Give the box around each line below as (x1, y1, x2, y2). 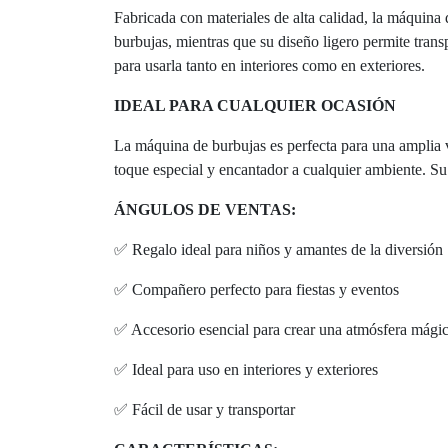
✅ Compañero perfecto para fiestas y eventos (114, 280, 399, 298)
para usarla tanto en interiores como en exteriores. (114, 56, 425, 74)
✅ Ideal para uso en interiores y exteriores (114, 360, 378, 378)
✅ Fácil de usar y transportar (114, 400, 295, 418)
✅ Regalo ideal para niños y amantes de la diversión (114, 240, 443, 258)
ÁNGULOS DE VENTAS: (114, 200, 296, 218)
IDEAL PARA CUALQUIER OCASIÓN (114, 96, 396, 114)
